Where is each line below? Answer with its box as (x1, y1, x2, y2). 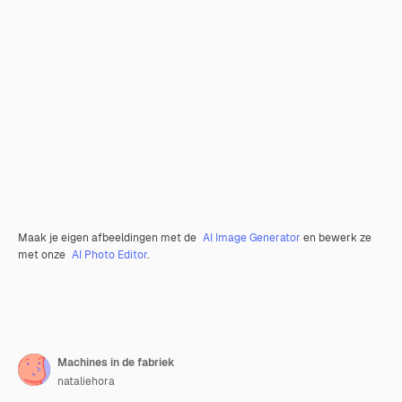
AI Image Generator (203, 231, 301, 245)
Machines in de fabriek (57, 355, 175, 370)
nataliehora (57, 374, 115, 389)
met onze (18, 248, 68, 262)
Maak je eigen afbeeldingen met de (18, 231, 199, 245)
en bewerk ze (301, 231, 371, 245)
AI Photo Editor (72, 248, 147, 262)
